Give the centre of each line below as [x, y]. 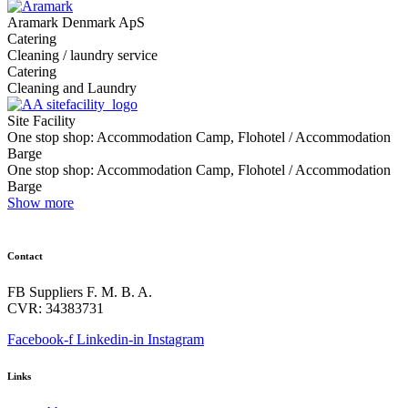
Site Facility [41, 120]
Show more [41, 202]
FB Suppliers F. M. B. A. [80, 291]
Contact [25, 255]
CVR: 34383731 [56, 308]
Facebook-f [40, 339]
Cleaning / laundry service [82, 55]
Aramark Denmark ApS [76, 22]
